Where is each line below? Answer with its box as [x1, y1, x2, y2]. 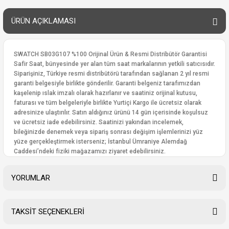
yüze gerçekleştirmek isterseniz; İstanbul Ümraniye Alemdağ [14, 138, 187, 145]
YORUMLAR [11, 173, 50, 182]
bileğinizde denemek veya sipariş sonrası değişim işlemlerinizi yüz [14, 128, 203, 135]
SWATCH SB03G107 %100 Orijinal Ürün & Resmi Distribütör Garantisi [14, 51, 207, 58]
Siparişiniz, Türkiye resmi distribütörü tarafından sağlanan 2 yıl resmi [14, 70, 209, 77]
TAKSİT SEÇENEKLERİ [11, 207, 84, 216]
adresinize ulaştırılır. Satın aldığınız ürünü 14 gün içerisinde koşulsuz [14, 109, 208, 116]
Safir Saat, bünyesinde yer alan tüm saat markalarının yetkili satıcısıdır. [14, 60, 215, 67]
